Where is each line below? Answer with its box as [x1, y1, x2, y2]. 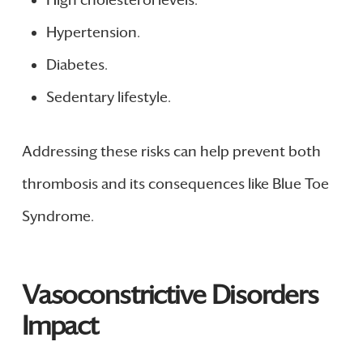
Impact [21, 310, 99, 343]
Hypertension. [45, 23, 140, 41]
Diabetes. [45, 55, 108, 74]
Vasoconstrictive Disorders [21, 279, 318, 312]
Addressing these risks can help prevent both [21, 142, 321, 160]
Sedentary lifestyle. [45, 88, 171, 106]
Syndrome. [21, 207, 94, 225]
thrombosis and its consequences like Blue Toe [21, 174, 329, 193]
